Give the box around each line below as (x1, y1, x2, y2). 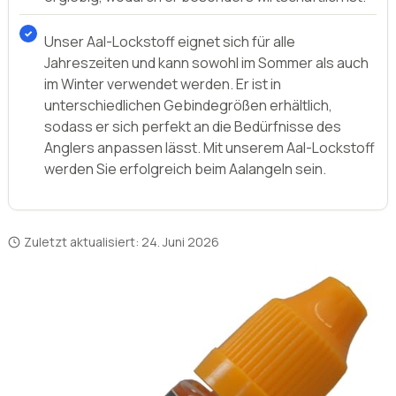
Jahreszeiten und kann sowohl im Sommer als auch (44, 53, 369, 72)
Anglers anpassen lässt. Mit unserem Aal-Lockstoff (44, 138, 375, 157)
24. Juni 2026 (141, 233, 219, 250)
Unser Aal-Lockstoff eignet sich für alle (44, 32, 295, 51)
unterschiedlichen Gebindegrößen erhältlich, (44, 95, 332, 115)
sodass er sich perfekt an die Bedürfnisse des (44, 117, 341, 136)
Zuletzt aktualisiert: (24, 233, 141, 250)
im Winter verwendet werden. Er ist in (44, 74, 281, 94)
